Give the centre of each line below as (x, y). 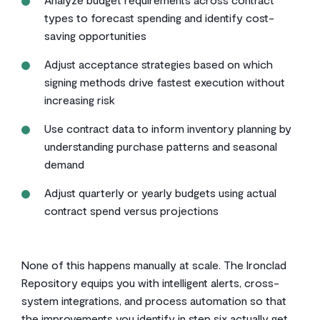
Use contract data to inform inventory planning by (168, 128)
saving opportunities (95, 35)
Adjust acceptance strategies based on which (159, 64)
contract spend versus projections (131, 210)
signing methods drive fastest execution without (165, 82)
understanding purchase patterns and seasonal (161, 146)
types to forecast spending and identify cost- (159, 17)
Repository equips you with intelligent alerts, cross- (150, 282)
